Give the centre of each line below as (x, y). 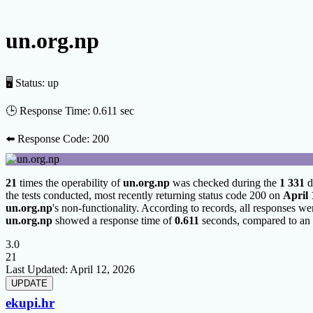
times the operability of (70, 182)
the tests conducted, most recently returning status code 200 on (144, 195)
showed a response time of (114, 220)
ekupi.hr (30, 303)
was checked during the (225, 182)
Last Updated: (38, 269)
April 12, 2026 (102, 269)
